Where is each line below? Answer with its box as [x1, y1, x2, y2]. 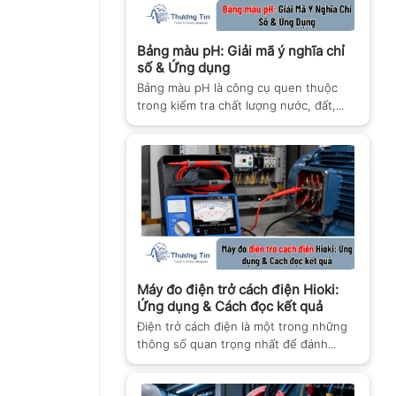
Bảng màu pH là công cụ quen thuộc [137, 80, 338, 95]
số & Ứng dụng [137, 59, 230, 77]
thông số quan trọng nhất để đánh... [137, 337, 336, 352]
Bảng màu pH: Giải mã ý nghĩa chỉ [137, 42, 345, 60]
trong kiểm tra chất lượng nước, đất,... [137, 98, 344, 113]
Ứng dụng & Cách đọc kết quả [137, 298, 323, 316]
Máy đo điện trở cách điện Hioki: [137, 281, 339, 299]
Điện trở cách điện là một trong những [137, 319, 347, 334]
